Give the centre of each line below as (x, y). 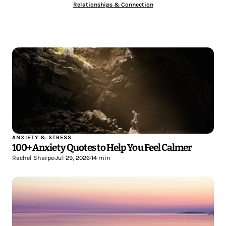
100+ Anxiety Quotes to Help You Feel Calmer (102, 147)
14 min (101, 158)
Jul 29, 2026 (73, 158)
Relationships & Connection (113, 5)
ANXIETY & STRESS (42, 137)
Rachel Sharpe (33, 158)
